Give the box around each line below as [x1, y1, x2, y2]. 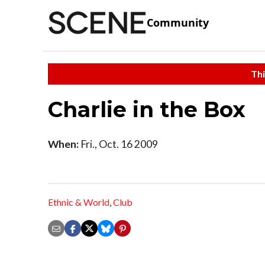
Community [147, 15, 209, 30]
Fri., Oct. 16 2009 [79, 137, 158, 150]
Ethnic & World [48, 196, 109, 208]
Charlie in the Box [48, 96, 245, 122]
